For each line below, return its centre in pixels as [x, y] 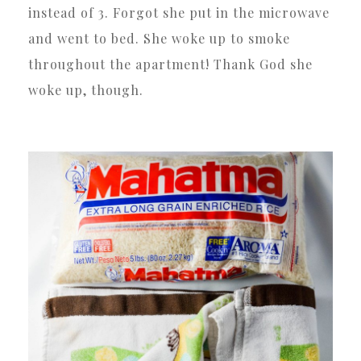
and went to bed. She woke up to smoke [159, 39]
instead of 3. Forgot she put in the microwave [179, 13]
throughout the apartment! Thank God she [170, 64]
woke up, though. [86, 90]
